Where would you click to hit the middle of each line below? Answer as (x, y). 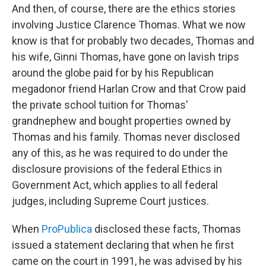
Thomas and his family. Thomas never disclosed (126, 137)
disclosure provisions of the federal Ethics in (117, 169)
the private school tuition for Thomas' (100, 105)
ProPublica (67, 229)
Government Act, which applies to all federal (115, 185)
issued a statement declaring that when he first (123, 245)
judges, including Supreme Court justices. (110, 201)
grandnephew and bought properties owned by (121, 121)
